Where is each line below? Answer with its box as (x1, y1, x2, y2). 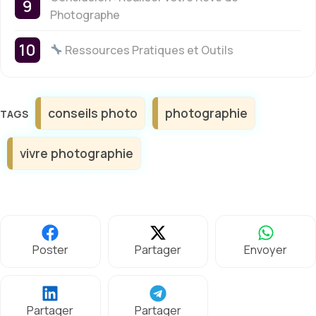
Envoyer (244, 242, 288, 258)
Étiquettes (28, 97, 77, 111)
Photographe (50, 7, 120, 23)
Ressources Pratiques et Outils (63, 42, 234, 58)
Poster (32, 242, 68, 258)
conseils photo (48, 104, 138, 122)
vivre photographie (20, 145, 133, 162)
